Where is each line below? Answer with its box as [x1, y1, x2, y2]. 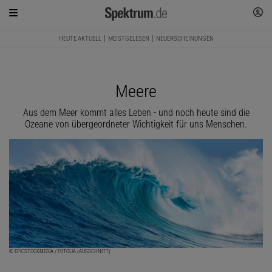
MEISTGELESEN [107, 35, 149, 43]
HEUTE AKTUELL [58, 35, 101, 43]
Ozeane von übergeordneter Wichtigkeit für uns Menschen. [25, 118, 247, 131]
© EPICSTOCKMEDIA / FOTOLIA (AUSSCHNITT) [9, 248, 110, 255]
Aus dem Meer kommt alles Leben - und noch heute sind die [22, 107, 250, 119]
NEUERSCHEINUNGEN [155, 35, 214, 43]
